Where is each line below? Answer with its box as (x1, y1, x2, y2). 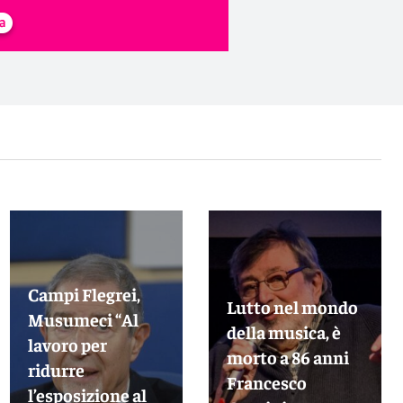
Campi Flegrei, (28, 282, 141, 306)
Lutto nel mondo (227, 295, 359, 318)
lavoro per (28, 333, 108, 356)
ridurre (28, 358, 85, 381)
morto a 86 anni (227, 345, 350, 369)
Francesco (227, 371, 308, 394)
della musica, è (227, 320, 342, 344)
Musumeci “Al (28, 308, 139, 331)
